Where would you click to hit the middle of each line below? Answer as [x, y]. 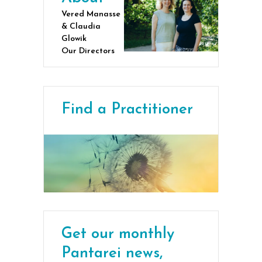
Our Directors [88, 51]
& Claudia [81, 26]
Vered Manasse [91, 14]
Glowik [74, 39]
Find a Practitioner [127, 109]
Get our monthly [118, 235]
